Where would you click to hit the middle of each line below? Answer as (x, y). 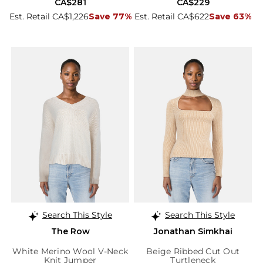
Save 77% (110, 16)
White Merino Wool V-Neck (70, 252)
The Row (70, 232)
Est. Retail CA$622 (172, 16)
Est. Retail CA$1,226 (49, 16)
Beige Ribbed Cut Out (193, 252)
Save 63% (230, 16)
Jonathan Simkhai (193, 232)
